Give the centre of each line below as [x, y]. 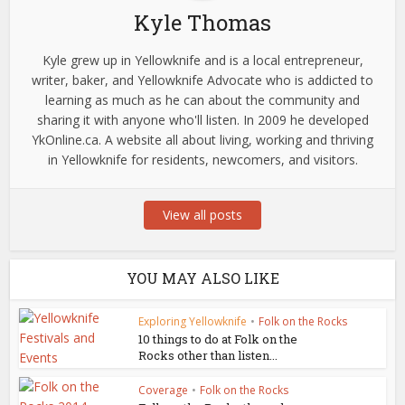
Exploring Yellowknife [193, 321]
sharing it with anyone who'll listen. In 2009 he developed [202, 120]
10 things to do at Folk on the [218, 339]
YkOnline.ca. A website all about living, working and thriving [202, 140]
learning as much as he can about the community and [202, 100]
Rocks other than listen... [208, 355]
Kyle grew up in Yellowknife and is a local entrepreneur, [202, 60]
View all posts [202, 215]
